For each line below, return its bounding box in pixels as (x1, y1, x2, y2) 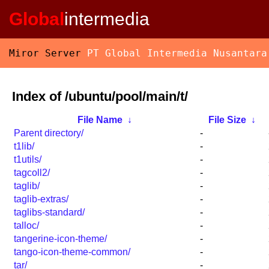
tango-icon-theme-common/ (14, 247, 130, 258)
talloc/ (14, 220, 39, 231)
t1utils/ (14, 154, 41, 165)
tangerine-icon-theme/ (14, 234, 107, 244)
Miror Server (9, 47, 87, 59)
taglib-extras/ (14, 194, 68, 205)
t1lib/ (14, 141, 34, 152)
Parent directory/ (14, 128, 83, 139)
